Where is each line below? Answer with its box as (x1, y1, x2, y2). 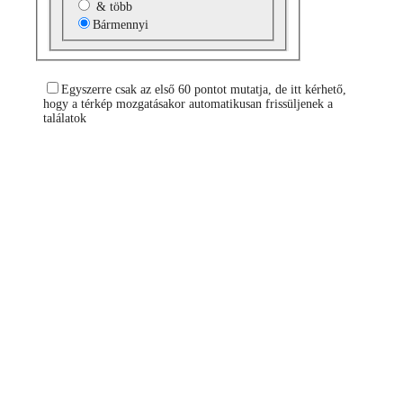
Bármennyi (92, 17, 148, 31)
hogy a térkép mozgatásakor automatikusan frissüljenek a (43, 96, 333, 111)
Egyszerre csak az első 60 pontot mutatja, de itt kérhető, (61, 82, 346, 96)
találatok (43, 111, 86, 125)
